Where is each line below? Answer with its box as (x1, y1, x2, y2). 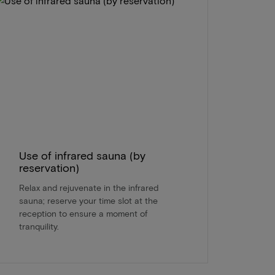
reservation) (18, 161, 79, 175)
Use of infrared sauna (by (18, 149, 145, 163)
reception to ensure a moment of (18, 208, 147, 219)
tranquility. (18, 221, 59, 232)
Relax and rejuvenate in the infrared (18, 182, 158, 193)
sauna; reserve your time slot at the (18, 195, 158, 206)
